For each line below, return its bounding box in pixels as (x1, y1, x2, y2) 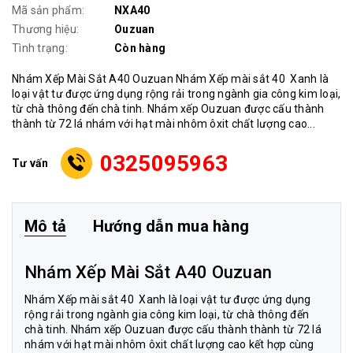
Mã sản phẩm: (12, 4, 84, 17)
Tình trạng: (12, 42, 68, 54)
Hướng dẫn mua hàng (92, 217, 249, 236)
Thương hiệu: (12, 23, 79, 35)
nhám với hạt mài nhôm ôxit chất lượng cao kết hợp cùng (24, 338, 314, 351)
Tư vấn (12, 156, 49, 169)
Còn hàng (114, 42, 165, 54)
